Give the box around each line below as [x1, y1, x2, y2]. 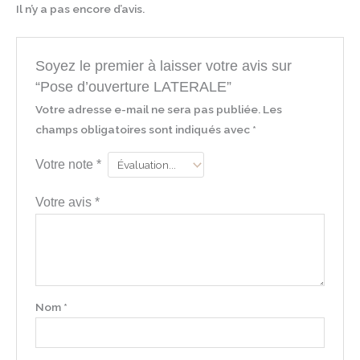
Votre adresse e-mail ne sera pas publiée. [35, 102, 260, 116]
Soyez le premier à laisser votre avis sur [35, 56, 292, 74]
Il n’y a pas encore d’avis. [16, 2, 145, 16]
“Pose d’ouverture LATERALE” [35, 77, 231, 95]
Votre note [35, 156, 96, 171]
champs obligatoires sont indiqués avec [35, 122, 252, 136]
